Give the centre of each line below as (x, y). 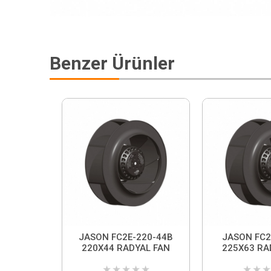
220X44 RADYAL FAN (126, 248)
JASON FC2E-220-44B (126, 237)
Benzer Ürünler (112, 64)
